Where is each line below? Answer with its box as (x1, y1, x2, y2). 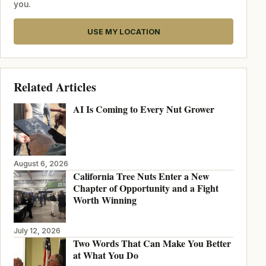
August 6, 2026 (13, 159, 68, 169)
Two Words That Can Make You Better (72, 236, 231, 251)
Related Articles (13, 78, 96, 96)
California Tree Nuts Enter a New (72, 169, 210, 183)
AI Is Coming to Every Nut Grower (72, 102, 214, 116)
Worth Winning (72, 193, 137, 207)
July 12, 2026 (13, 226, 61, 236)
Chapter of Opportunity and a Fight (72, 181, 218, 195)
